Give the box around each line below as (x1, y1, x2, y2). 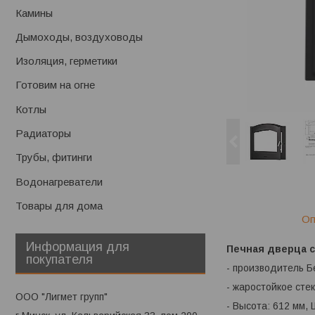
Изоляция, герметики (15, 55, 117, 67)
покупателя (26, 252, 93, 267)
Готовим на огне (15, 79, 95, 91)
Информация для (26, 240, 129, 255)
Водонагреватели (15, 175, 103, 188)
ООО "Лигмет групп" (15, 291, 108, 303)
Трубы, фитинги (15, 151, 92, 164)
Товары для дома (15, 200, 103, 212)
